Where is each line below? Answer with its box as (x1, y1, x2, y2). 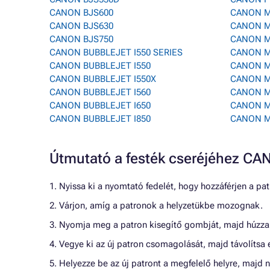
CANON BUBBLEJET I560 (49, 87, 151, 98)
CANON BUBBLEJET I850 (49, 113, 151, 124)
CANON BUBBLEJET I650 (49, 100, 151, 111)
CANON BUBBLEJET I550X (49, 74, 156, 84)
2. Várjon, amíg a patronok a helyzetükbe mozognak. (49, 200, 263, 211)
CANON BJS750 (49, 34, 113, 45)
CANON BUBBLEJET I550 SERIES (49, 47, 183, 58)
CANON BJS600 (49, 7, 113, 18)
